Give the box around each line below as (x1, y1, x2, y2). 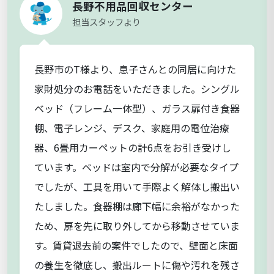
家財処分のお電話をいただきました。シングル (34, 81, 240, 96)
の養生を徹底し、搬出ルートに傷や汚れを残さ (34, 257, 240, 272)
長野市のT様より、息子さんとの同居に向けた (34, 61, 236, 76)
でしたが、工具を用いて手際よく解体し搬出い (34, 179, 240, 194)
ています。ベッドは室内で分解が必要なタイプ (34, 159, 239, 174)
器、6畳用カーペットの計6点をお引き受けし (34, 139, 231, 155)
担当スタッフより (72, 15, 141, 29)
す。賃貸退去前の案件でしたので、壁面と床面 (34, 237, 238, 253)
